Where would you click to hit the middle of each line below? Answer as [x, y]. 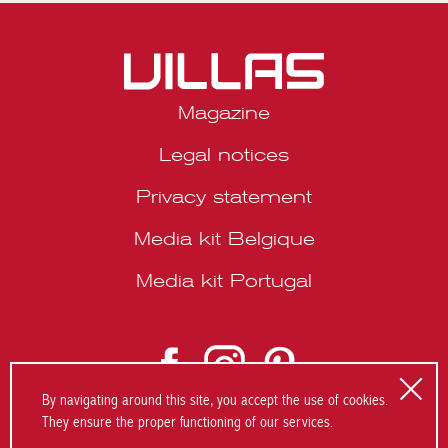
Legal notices [216, 205]
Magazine [216, 163]
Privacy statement [216, 247]
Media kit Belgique [216, 289]
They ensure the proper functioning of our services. [187, 421]
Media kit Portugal [216, 331]
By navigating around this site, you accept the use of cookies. [215, 399]
